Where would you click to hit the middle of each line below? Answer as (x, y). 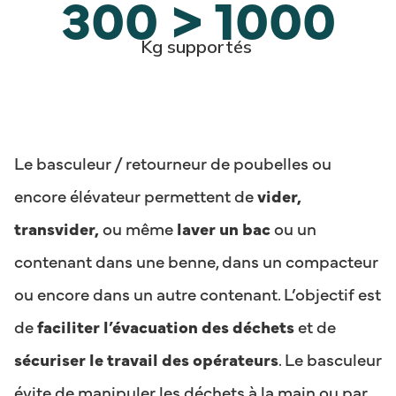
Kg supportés (198, 46)
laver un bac (222, 228)
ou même (136, 228)
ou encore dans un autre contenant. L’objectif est (198, 293)
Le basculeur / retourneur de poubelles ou (173, 162)
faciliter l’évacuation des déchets (166, 326)
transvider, (57, 228)
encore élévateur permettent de (136, 195)
